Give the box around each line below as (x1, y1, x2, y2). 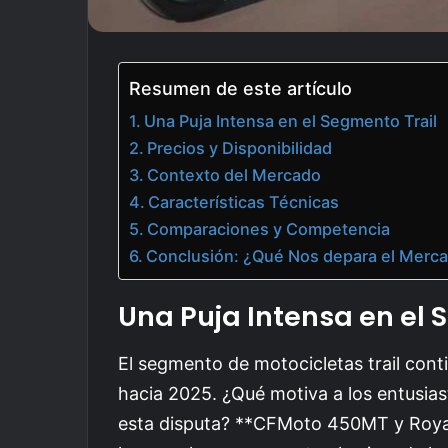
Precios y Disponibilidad (147, 138, 333, 158)
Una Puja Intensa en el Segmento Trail (144, 111, 438, 131)
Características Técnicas (148, 192, 340, 212)
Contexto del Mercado (147, 165, 322, 185)
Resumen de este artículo (129, 78, 352, 100)
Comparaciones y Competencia (147, 219, 391, 239)
